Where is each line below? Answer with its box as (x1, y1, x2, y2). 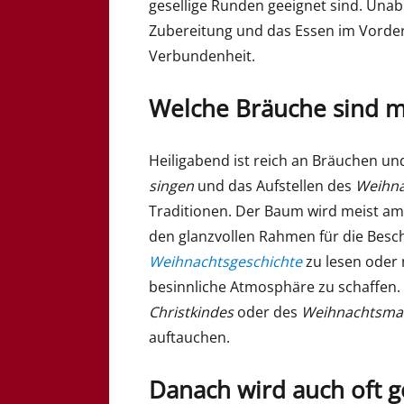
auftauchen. (149, 326, 231, 347)
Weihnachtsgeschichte (149, 251, 303, 271)
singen (149, 175, 195, 196)
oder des (234, 301, 302, 322)
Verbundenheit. (149, 46, 256, 67)
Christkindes (149, 301, 234, 322)
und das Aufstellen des (194, 175, 356, 196)
